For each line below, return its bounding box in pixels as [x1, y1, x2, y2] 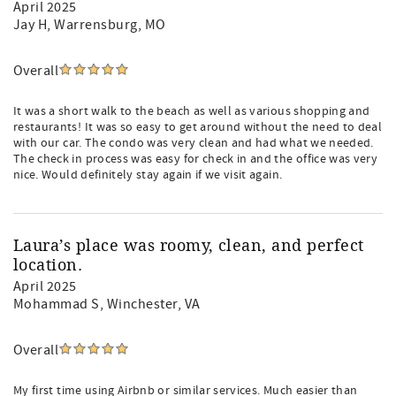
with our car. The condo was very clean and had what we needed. [13, 135, 374, 151]
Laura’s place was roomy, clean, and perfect [13, 236, 364, 255]
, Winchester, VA [99, 295, 201, 313]
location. [13, 255, 83, 275]
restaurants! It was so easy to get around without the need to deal [13, 119, 383, 135]
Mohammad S [13, 295, 100, 313]
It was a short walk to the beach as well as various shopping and [13, 103, 370, 119]
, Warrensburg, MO [47, 16, 166, 34]
